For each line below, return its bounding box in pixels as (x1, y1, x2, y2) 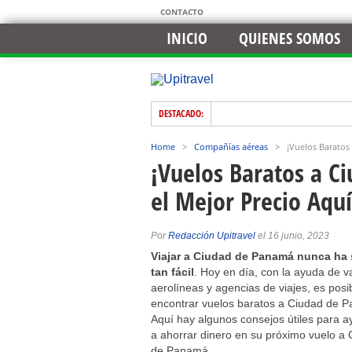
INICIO (167, 27, 207, 49)
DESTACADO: (159, 107, 203, 120)
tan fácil (151, 266, 194, 278)
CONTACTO (160, 6, 203, 17)
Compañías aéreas (194, 141, 268, 152)
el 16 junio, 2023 (255, 230, 329, 241)
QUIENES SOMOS (239, 27, 340, 49)
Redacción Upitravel (168, 230, 255, 241)
